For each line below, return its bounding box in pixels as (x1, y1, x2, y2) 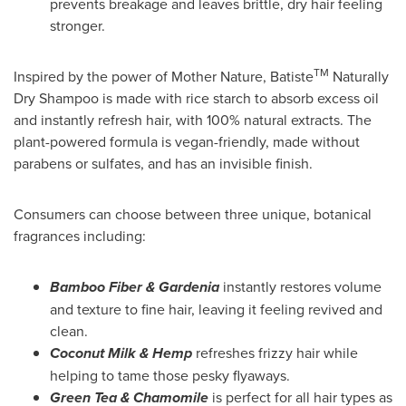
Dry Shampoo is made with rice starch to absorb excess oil (14, 87, 379, 108)
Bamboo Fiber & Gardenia (50, 275, 219, 297)
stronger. (50, 14, 105, 35)
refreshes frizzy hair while (196, 342, 358, 362)
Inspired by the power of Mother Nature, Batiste (14, 65, 314, 86)
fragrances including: (14, 225, 146, 246)
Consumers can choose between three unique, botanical (14, 203, 372, 224)
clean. (50, 320, 88, 341)
